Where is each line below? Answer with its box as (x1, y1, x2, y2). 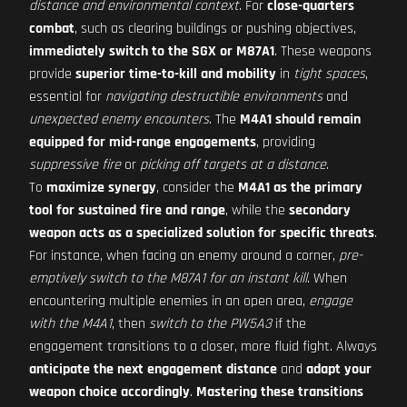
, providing (256, 133, 315, 152)
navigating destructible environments (105, 87, 323, 106)
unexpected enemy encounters (29, 110, 209, 129)
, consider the (156, 178, 238, 197)
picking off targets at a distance (140, 155, 326, 174)
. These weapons (274, 42, 372, 61)
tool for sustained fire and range (29, 201, 225, 220)
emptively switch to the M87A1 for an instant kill (29, 269, 307, 288)
